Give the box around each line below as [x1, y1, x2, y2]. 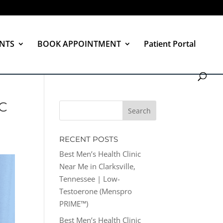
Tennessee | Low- [59, 174, 120, 184]
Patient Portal [144, 38, 196, 49]
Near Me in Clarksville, [59, 161, 136, 171]
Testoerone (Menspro [59, 186, 132, 196]
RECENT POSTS [59, 134, 118, 144]
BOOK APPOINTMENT [37, 38, 121, 49]
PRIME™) [59, 199, 89, 209]
